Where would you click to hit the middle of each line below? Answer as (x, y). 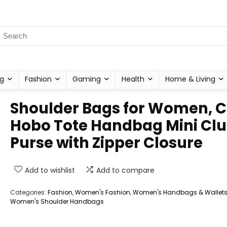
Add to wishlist (50, 170)
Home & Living (190, 79)
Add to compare (125, 170)
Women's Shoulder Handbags (57, 201)
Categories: (29, 192)
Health (133, 79)
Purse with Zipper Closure (106, 143)
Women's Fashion (103, 192)
